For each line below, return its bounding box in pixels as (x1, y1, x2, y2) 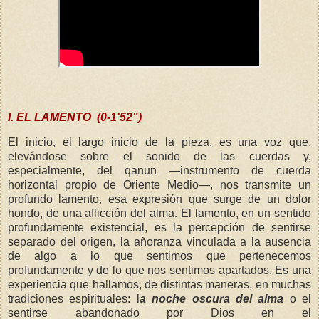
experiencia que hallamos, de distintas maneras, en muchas (8, 278, 311, 291)
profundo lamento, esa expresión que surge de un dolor (8, 192, 311, 205)
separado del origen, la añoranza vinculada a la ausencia (8, 235, 311, 248)
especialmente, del (8, 164, 125, 177)
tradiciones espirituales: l (8, 292, 140, 305)
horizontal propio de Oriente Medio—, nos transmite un (8, 178, 311, 191)
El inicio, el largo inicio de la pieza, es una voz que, (8, 135, 311, 148)
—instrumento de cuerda (169, 164, 311, 177)
